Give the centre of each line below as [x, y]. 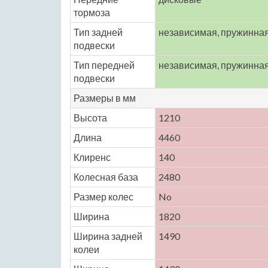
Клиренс [92, 157]
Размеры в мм [105, 98]
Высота [90, 118]
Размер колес [103, 197]
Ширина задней [108, 236]
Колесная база [106, 177]
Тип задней [98, 32]
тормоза [92, 12]
